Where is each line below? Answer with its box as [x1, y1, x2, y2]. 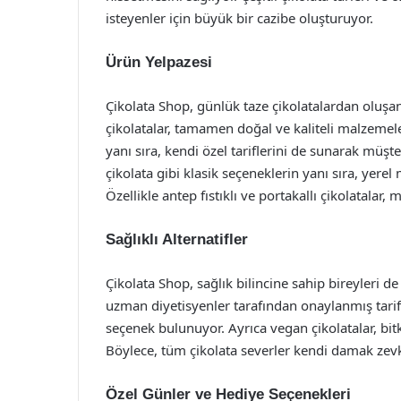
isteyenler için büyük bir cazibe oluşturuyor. [106, 9, 373, 27]
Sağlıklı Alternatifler [106, 231, 248, 248]
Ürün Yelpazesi [106, 54, 212, 71]
